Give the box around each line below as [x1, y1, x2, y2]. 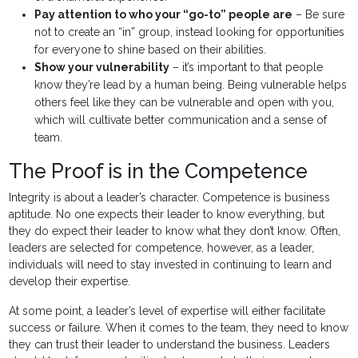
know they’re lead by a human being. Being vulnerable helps [34, 78, 348, 92]
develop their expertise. [9, 275, 131, 288]
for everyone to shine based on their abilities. [34, 43, 267, 57]
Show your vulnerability [34, 61, 170, 74]
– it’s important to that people [169, 61, 324, 74]
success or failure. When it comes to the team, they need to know [9, 321, 349, 335]
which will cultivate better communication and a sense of [34, 113, 328, 127]
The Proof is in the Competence [9, 159, 308, 184]
